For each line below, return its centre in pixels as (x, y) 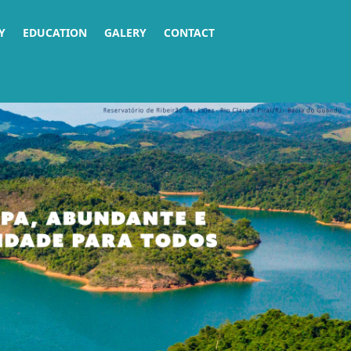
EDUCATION (55, 32)
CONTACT (190, 32)
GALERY (126, 32)
